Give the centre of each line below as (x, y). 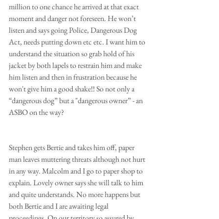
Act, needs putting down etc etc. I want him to (78, 42)
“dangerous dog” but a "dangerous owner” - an (77, 100)
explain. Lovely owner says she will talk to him (77, 182)
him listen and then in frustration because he (74, 77)
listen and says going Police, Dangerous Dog (74, 30)
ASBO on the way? (36, 112)
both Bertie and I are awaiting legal (59, 206)
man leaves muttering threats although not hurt (78, 159)
